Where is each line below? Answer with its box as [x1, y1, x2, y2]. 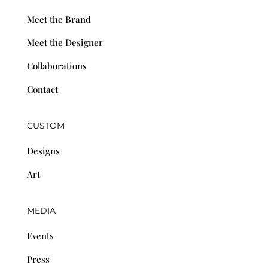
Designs [26, 145, 60, 157]
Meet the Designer [26, 36, 103, 48]
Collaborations [26, 60, 87, 72]
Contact [26, 83, 58, 95]
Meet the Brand [26, 13, 91, 25]
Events [26, 230, 54, 242]
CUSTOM [26, 120, 65, 131]
